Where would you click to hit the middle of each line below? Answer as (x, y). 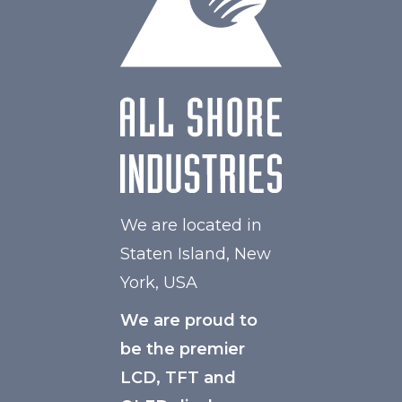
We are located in (191, 225)
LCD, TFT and (178, 378)
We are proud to (189, 320)
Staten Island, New (196, 254)
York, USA (159, 283)
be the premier (183, 349)
